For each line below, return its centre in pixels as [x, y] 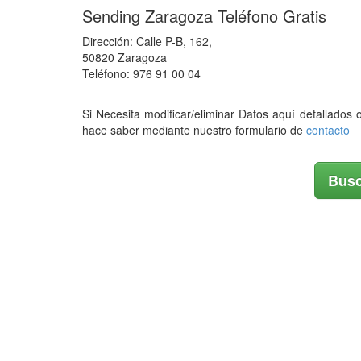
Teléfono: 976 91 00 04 [141, 73]
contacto [328, 130]
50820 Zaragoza [124, 57]
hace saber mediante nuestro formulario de [194, 130]
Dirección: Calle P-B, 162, [147, 41]
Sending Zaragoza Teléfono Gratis [204, 16]
